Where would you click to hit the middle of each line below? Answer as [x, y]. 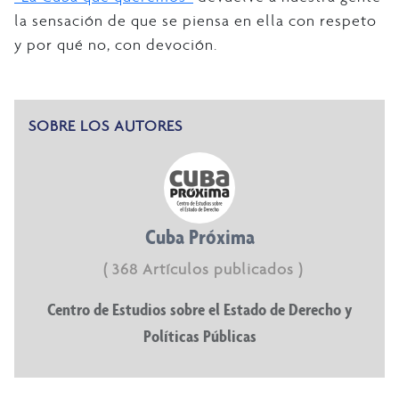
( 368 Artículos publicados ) [203, 269]
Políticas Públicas [199, 335]
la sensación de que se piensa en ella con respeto [195, 20]
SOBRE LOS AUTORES [106, 125]
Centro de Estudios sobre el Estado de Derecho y [199, 309]
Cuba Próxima [199, 236]
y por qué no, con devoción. [116, 44]
